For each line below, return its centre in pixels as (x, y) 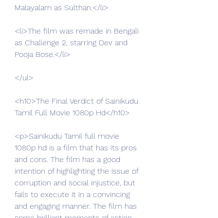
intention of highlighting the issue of (76, 171)
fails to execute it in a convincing (72, 194)
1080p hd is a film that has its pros (76, 148)
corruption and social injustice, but (75, 183)
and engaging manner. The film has (76, 206)
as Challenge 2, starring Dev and (71, 43)
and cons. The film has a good (67, 159)
